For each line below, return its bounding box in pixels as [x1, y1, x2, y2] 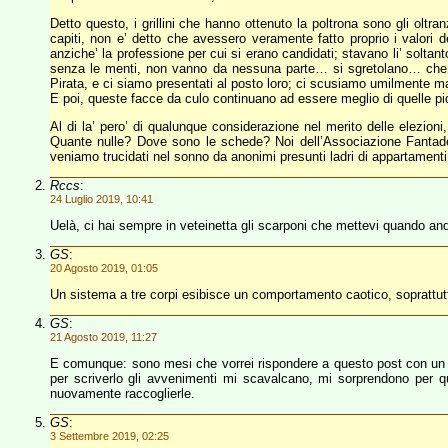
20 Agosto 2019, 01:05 [50, 262, 158, 274]
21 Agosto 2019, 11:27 [50, 331, 157, 343]
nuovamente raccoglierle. [50, 386, 195, 401]
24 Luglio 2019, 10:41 [50, 193, 153, 205]
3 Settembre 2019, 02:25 [50, 430, 169, 442]
